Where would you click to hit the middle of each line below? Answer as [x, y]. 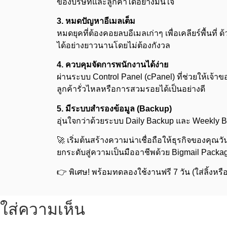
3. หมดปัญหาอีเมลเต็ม [96, 21]
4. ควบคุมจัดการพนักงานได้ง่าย [112, 65]
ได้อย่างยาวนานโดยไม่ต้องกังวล [113, 45]
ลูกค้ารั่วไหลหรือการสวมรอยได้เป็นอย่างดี [131, 89]
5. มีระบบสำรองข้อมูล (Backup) [114, 108]
